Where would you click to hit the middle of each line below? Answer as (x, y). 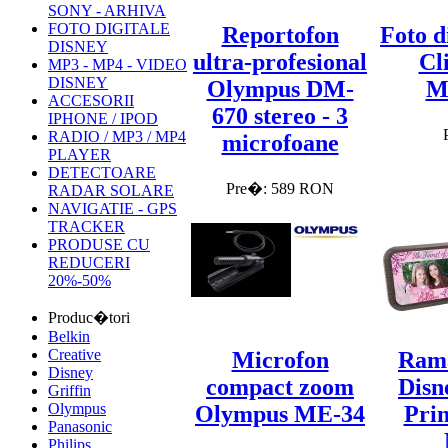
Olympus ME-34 (280, 414)
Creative (74, 354)
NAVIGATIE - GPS (112, 208)
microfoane (280, 143)
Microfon (280, 360)
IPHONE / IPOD (103, 118)
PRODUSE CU (99, 244)
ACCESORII (91, 100)
